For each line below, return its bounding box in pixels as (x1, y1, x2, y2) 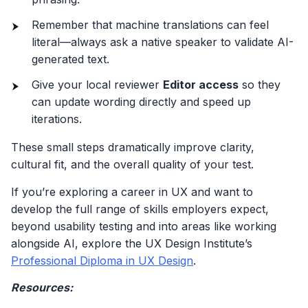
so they (239, 78, 280, 92)
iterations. (32, 112, 82, 126)
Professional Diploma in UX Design (11, 253, 193, 267)
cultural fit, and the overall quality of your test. (11, 157, 254, 172)
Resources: (11, 280, 73, 295)
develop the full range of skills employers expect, (11, 201, 269, 216)
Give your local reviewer (32, 78, 163, 92)
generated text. (32, 52, 109, 67)
